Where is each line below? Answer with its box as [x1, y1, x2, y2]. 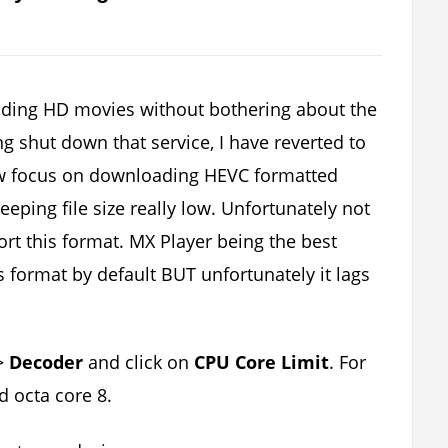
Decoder [9, 350, 84, 375]
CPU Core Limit [194, 350, 330, 375]
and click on [83, 350, 195, 375]
